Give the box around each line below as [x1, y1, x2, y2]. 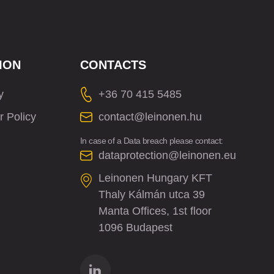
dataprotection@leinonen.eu [98, 149, 236, 161]
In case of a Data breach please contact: [80, 136, 223, 146]
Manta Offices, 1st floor [98, 205, 212, 217]
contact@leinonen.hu [98, 111, 202, 123]
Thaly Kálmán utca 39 [98, 188, 205, 201]
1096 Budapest [98, 221, 172, 234]
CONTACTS [80, 58, 146, 72]
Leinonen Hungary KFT [98, 172, 212, 184]
